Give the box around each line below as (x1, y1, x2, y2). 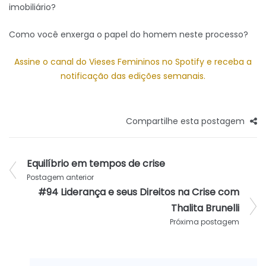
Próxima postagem (170, 217, 239, 227)
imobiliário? (9, 1, 56, 13)
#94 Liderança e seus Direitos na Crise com (38, 185, 239, 199)
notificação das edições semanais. (61, 70, 205, 82)
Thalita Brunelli (171, 201, 239, 215)
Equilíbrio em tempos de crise (27, 157, 165, 170)
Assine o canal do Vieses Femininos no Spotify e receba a (14, 56, 252, 68)
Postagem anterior (27, 172, 94, 182)
